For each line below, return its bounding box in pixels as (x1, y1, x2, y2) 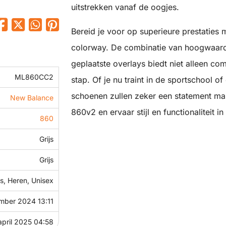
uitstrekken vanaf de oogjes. (71, 2, 179, 13)
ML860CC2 (15, 73, 53, 81)
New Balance (10, 93, 53, 102)
